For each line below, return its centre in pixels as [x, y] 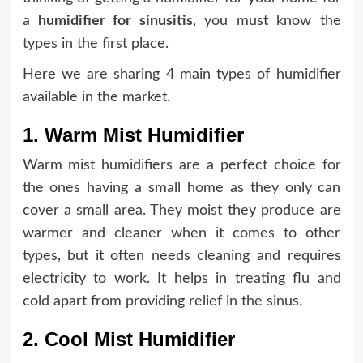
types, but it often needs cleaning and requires [181, 256]
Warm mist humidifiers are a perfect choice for [181, 165]
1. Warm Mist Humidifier [133, 135]
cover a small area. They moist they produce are [181, 210]
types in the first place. [95, 43]
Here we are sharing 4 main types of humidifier [181, 74]
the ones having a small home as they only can [181, 188]
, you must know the [267, 21]
